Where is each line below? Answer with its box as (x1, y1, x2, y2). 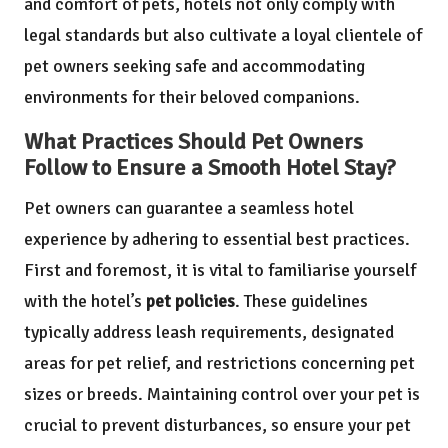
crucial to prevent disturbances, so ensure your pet (24, 413, 411, 436)
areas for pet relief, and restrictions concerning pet (24, 351, 415, 374)
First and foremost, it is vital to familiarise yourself (24, 258, 416, 281)
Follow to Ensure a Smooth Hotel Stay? (24, 153, 396, 182)
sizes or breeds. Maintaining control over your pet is (24, 382, 420, 405)
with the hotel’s (24, 289, 146, 312)
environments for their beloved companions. (24, 85, 360, 108)
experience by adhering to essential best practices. (24, 227, 410, 250)
